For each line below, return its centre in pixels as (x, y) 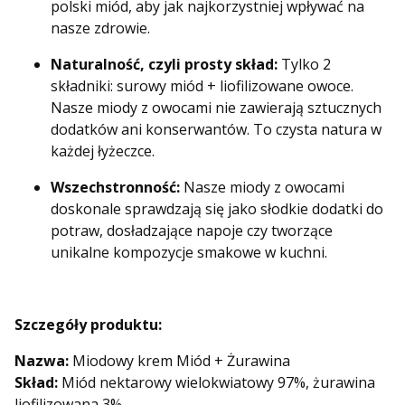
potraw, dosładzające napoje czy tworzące (192, 231)
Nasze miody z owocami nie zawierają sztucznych (216, 108)
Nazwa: (43, 361)
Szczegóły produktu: (88, 325)
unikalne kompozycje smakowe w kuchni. (189, 253)
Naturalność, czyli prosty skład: (166, 65)
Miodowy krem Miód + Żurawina (181, 361)
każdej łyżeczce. (103, 151)
